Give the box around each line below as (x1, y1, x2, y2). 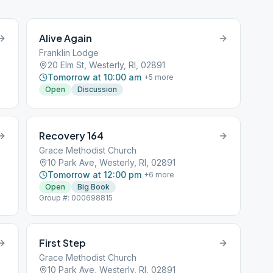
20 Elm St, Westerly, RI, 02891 (48, 60, 166, 70)
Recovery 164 (39, 129, 104, 142)
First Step (39, 236, 87, 249)
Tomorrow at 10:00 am (48, 72, 142, 82)
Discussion (77, 85, 118, 94)
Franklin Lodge (39, 48, 99, 58)
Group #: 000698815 (39, 193, 113, 202)
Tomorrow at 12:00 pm (48, 169, 142, 180)
